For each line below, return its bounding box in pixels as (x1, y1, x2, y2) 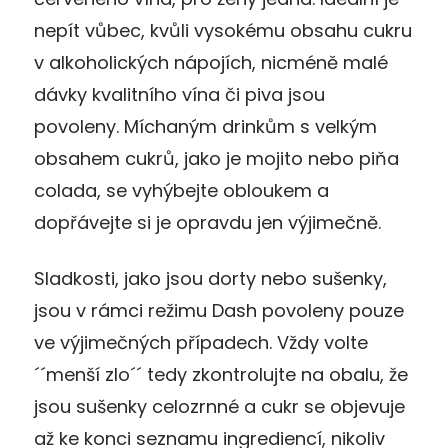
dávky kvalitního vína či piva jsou (34, 81, 325, 107)
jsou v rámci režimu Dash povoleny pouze (34, 297, 404, 323)
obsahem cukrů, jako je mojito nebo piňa (34, 145, 399, 171)
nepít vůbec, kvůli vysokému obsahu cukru (34, 17, 412, 43)
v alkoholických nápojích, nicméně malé (34, 49, 388, 75)
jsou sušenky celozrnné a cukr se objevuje (34, 393, 405, 419)
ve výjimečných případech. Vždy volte (34, 329, 368, 355)
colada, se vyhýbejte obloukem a (34, 177, 329, 203)
